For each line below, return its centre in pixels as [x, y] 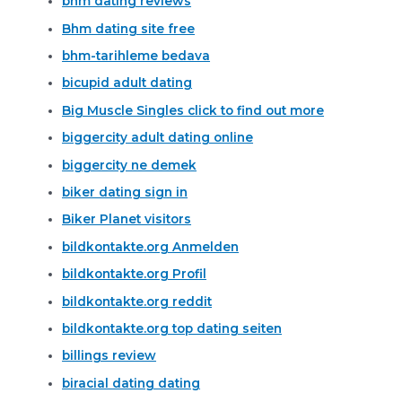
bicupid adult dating [127, 83]
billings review [109, 356]
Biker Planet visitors [127, 219]
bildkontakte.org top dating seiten [172, 328]
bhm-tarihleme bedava [136, 55]
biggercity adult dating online [158, 138]
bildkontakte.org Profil [135, 274]
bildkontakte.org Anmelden [151, 246]
